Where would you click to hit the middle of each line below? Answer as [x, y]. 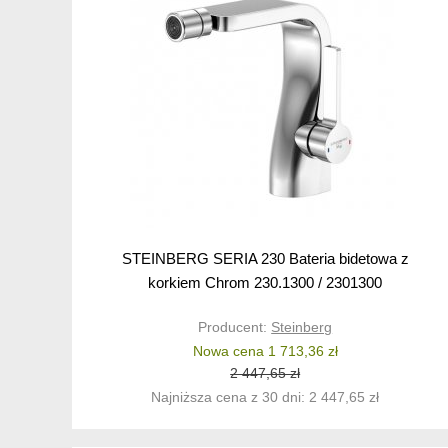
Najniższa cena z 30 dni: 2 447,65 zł [265, 397]
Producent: [235, 327]
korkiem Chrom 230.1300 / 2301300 [265, 283]
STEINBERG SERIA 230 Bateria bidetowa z [265, 259]
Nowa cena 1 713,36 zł [265, 351]
